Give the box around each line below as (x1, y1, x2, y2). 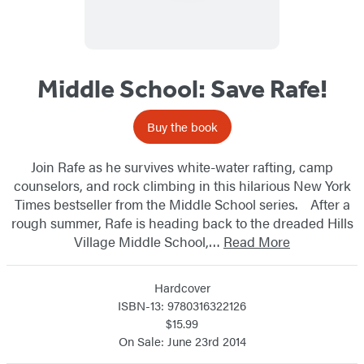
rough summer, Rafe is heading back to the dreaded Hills (11, 212, 353, 232)
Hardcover (154, 278, 210, 296)
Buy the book (146, 117, 218, 135)
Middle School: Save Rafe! (37, 72, 327, 104)
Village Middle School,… (74, 231, 223, 251)
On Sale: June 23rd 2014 (118, 331, 246, 349)
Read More (223, 231, 290, 251)
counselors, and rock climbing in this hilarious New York (13, 175, 351, 195)
